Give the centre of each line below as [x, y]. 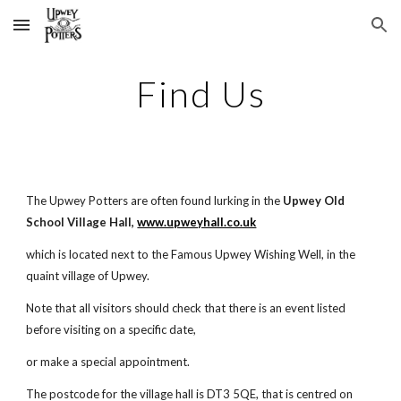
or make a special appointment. [108, 362]
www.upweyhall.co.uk [197, 222]
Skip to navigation [331, 33]
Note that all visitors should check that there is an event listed [186, 308]
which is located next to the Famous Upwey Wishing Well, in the [191, 254]
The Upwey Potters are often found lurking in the [155, 200]
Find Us [200, 94]
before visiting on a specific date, [111, 329]
